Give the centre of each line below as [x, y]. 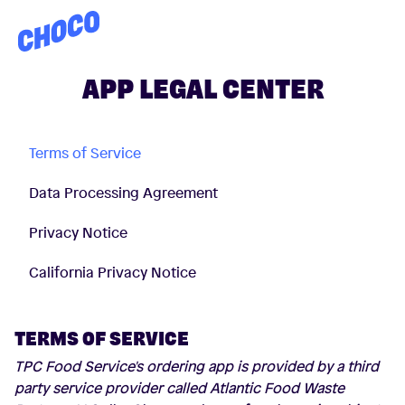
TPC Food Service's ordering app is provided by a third [197, 366]
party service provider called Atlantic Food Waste [179, 388]
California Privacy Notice [113, 272]
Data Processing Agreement [123, 193]
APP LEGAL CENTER [202, 89]
